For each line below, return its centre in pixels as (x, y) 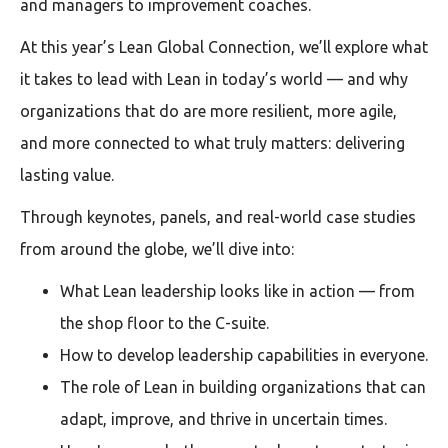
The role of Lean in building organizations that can (243, 386)
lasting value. (67, 174)
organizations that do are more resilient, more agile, (208, 110)
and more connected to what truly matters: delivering (212, 142)
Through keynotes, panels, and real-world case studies (218, 216)
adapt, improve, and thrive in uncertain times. (223, 418)
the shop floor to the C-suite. (164, 322)
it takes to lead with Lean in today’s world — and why (214, 78)
